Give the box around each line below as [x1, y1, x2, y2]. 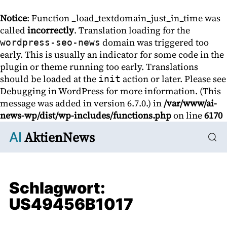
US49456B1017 [9, 195, 133, 214]
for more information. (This [104, 85, 221, 97]
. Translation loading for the [74, 24, 190, 36]
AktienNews [24, 128, 95, 146]
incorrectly [27, 24, 74, 36]
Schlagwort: [9, 178, 105, 198]
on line [171, 109, 204, 122]
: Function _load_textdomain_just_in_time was [27, 12, 220, 24]
